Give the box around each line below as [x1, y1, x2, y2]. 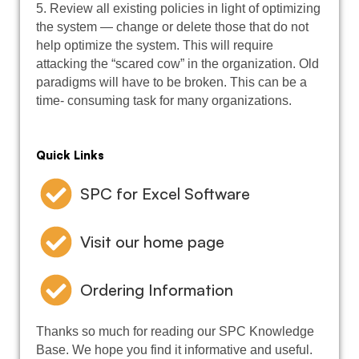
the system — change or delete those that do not [36, 19, 309, 34]
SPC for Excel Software [80, 183, 250, 204]
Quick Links [36, 147, 104, 163]
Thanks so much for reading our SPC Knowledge [36, 324, 314, 338]
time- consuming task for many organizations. [36, 93, 292, 107]
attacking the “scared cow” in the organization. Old [36, 56, 319, 71]
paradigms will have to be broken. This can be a [36, 75, 307, 89]
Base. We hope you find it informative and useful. [36, 342, 313, 357]
